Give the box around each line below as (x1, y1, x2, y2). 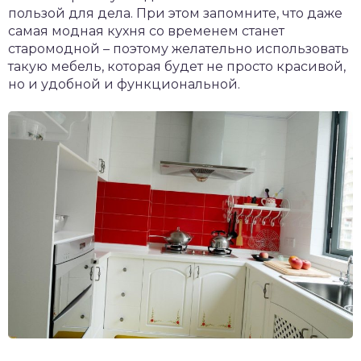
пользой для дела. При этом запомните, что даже (8, 5, 342, 21)
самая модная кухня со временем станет (8, 23, 284, 39)
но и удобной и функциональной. (8, 76, 240, 92)
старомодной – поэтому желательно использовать (8, 40, 349, 56)
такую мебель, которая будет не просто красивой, (8, 58, 346, 74)
